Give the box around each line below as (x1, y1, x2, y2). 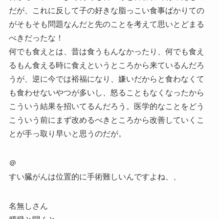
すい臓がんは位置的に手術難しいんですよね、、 (8, 172, 181, 181)
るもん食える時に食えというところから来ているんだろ (8, 61, 204, 69)
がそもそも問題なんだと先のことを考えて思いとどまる (8, 20, 204, 28)
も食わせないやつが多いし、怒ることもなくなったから (8, 88, 204, 97)
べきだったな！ (8, 33, 64, 42)
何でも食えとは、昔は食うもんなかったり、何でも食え (8, 47, 204, 56)
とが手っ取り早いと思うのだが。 (8, 129, 126, 138)
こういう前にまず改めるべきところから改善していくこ (8, 115, 204, 124)
